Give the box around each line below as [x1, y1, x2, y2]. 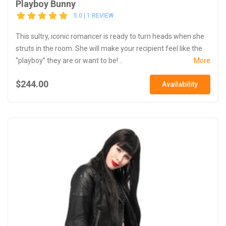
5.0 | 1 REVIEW [74, 12, 114, 20]
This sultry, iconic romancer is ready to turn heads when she [16, 32, 204, 40]
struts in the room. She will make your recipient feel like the [16, 44, 202, 52]
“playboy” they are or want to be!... [16, 56, 123, 65]
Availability [162, 80, 198, 88]
